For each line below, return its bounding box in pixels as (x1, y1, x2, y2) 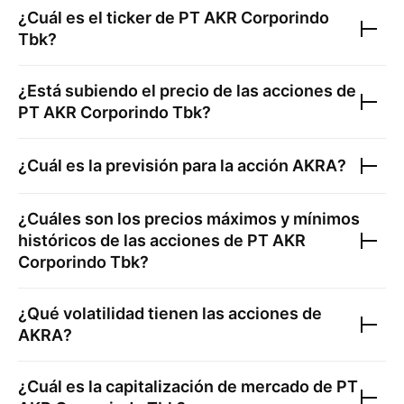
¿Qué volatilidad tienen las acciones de (18, 304, 322, 323)
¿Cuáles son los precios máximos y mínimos (18, 209, 360, 228)
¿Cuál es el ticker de (18, 8, 179, 27)
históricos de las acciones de (18, 231, 247, 250)
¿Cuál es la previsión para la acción (18, 156, 292, 175)
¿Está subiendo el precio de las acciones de (18, 81, 356, 100)
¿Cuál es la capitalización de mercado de (18, 377, 336, 396)
